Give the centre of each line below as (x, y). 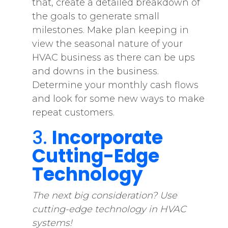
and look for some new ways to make (118, 99)
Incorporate (107, 138)
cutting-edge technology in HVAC (109, 209)
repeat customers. (74, 112)
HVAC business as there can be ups (113, 58)
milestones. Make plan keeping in (110, 30)
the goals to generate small (95, 16)
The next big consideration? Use (104, 195)
